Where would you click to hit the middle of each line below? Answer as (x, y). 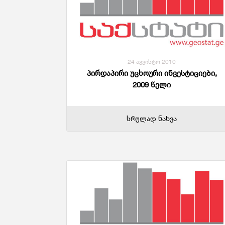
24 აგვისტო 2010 (152, 62)
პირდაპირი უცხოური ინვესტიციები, (152, 73)
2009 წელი (152, 85)
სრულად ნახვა (152, 119)
